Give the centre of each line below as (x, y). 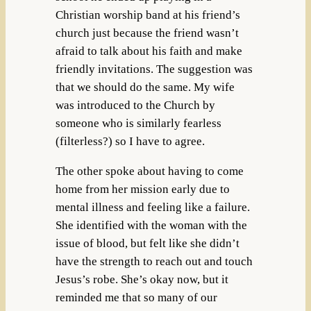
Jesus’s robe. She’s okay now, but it (142, 279)
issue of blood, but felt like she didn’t (147, 243)
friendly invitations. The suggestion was (154, 69)
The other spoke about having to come (149, 171)
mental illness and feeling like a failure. (152, 207)
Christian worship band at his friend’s (148, 15)
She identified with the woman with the (151, 225)
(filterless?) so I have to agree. (130, 141)
